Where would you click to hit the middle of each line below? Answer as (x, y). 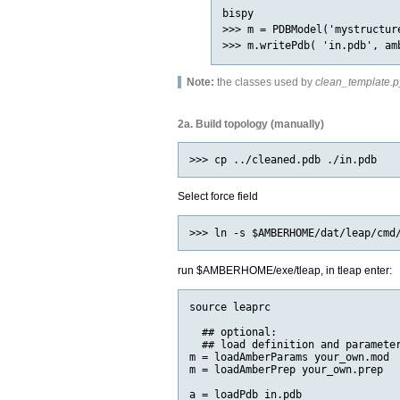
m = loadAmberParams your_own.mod (290, 357)
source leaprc (230, 307)
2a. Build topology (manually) (251, 125)
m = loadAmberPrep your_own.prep (287, 369)
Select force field (218, 196)
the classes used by (265, 83)
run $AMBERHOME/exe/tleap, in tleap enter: (285, 270)
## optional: (233, 332)
